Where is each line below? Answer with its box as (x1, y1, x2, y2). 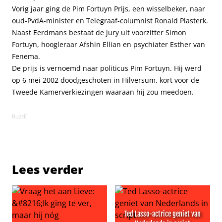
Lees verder (12, 161, 83, 177)
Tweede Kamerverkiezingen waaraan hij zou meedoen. (12, 87, 194, 97)
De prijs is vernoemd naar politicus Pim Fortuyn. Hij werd (12, 63, 202, 73)
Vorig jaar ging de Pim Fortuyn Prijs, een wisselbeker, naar (12, 4, 205, 13)
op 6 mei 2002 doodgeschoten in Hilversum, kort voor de (12, 75, 199, 85)
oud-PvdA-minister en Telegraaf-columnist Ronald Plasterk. (12, 16, 208, 25)
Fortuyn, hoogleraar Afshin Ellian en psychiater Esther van (12, 40, 205, 49)
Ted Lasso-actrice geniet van (124, 210, 201, 218)
